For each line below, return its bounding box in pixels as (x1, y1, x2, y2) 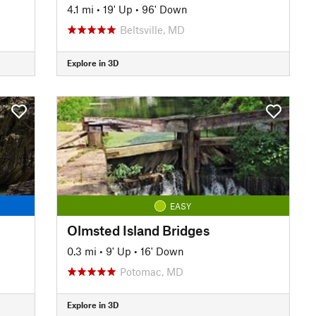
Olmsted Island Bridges (66, 221, 209, 238)
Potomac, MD (119, 265, 183, 278)
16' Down (140, 244, 184, 257)
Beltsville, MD (119, 23, 185, 36)
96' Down (141, 2, 188, 16)
